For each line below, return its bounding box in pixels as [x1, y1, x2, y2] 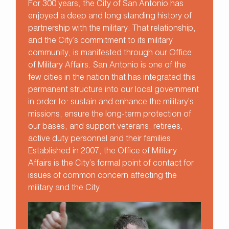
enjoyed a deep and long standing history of [28, 12, 192, 21]
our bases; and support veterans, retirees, [28, 123, 183, 131]
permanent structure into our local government [28, 86, 199, 95]
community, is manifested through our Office [28, 49, 192, 58]
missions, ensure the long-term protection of [28, 110, 191, 119]
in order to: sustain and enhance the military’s [28, 98, 194, 107]
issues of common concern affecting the [28, 172, 177, 180]
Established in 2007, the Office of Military [28, 147, 177, 156]
